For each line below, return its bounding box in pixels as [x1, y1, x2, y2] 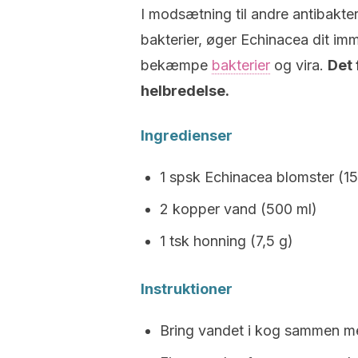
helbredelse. [141, 82, 229, 99]
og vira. [270, 57, 328, 74]
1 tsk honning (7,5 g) [160, 233, 293, 249]
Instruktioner [141, 280, 233, 297]
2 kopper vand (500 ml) [160, 201, 317, 217]
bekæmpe [141, 57, 212, 74]
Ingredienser [141, 127, 233, 144]
